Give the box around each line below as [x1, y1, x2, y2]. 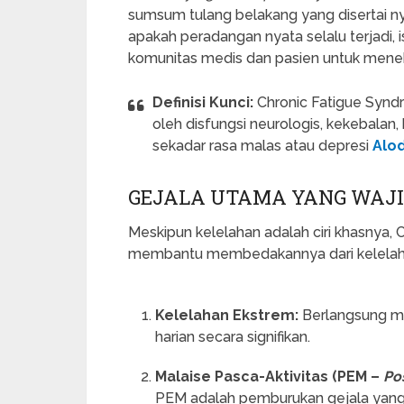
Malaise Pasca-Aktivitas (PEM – [155, 367, 384, 385]
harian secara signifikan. [155, 327, 311, 345]
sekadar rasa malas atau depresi [152, 136, 372, 154]
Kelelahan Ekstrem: [155, 306, 299, 324]
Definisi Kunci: [152, 93, 253, 111]
